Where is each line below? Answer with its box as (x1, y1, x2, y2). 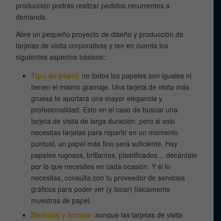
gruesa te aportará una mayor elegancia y (31, 93, 163, 103)
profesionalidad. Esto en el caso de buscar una (31, 104, 178, 114)
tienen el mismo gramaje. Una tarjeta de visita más (31, 81, 190, 92)
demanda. (16, 11, 48, 22)
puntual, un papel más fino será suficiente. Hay (31, 138, 178, 148)
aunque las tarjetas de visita (93, 209, 183, 220)
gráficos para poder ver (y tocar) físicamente (31, 184, 171, 194)
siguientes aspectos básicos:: (16, 51, 108, 62)
